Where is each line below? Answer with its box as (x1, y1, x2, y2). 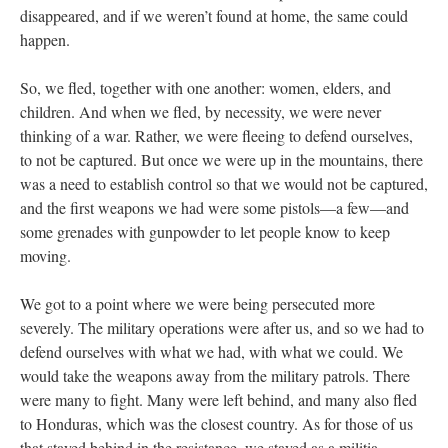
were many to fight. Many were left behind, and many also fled (20, 388, 417, 410)
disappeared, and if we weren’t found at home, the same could (20, 4, 408, 26)
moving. (20, 244, 76, 266)
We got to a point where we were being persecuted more (20, 292, 375, 314)
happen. (20, 28, 75, 50)
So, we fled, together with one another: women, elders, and (20, 76, 391, 98)
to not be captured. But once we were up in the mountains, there (20, 148, 423, 170)
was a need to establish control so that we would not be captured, (20, 172, 428, 194)
